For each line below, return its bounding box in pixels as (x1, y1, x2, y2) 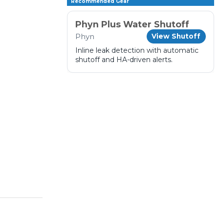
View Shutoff (152, 32, 201, 41)
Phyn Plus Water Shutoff (75, 19, 190, 29)
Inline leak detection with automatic (75, 46, 199, 55)
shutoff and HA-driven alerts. (75, 55, 173, 65)
